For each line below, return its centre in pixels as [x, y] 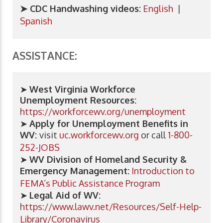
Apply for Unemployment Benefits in [109, 124]
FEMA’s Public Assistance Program [90, 183]
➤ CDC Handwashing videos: [80, 9]
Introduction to [163, 171]
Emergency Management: [75, 171]
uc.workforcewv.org [99, 135]
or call [153, 135]
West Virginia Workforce [82, 89]
